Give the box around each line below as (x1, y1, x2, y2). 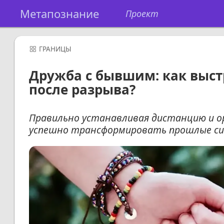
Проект (125, 7, 158, 19)
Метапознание (19, 5, 99, 21)
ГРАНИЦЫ (39, 44, 72, 53)
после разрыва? (28, 80, 135, 99)
